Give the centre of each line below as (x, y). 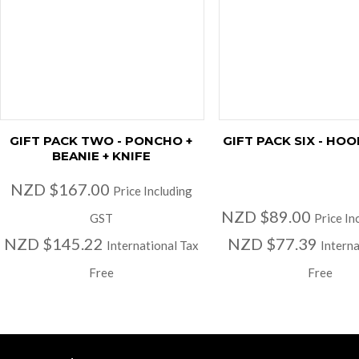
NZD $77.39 (274, 243)
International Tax (152, 245)
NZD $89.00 (267, 216)
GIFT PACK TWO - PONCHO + (101, 140)
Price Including (152, 190)
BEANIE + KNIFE (101, 155)
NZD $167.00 (61, 189)
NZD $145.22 (55, 243)
